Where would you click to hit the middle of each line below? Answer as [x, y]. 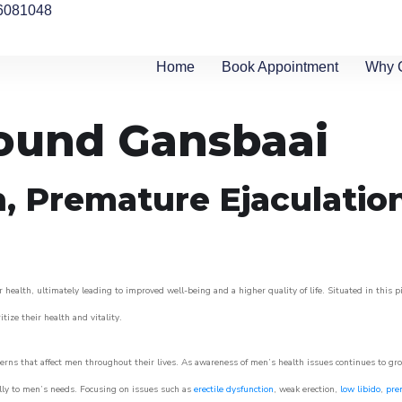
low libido [360, 389]
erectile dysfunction [234, 389]
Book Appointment [280, 67]
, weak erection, [307, 389]
